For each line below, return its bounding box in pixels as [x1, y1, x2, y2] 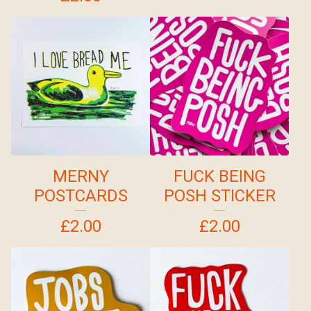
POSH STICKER [163, 185, 276, 205]
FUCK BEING [173, 166, 266, 186]
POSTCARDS [33, 185, 128, 205]
